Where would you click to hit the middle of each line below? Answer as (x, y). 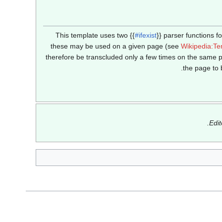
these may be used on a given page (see (116, 46)
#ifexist (146, 35)
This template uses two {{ (95, 35)
